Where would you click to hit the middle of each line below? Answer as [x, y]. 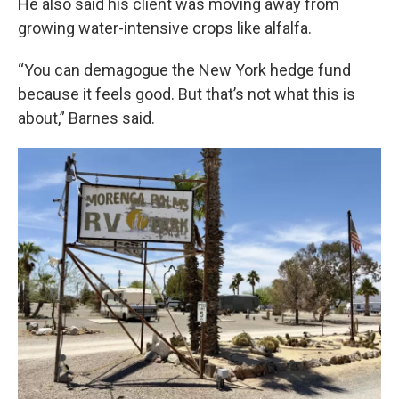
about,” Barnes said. [86, 118]
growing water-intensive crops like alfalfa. [165, 28]
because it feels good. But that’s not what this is [187, 94]
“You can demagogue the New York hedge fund [184, 70]
